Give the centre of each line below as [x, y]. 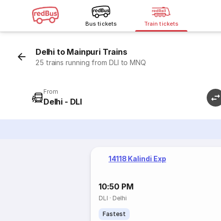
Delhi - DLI [63, 102]
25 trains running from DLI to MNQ [91, 62]
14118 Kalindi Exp [137, 159]
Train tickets [161, 24]
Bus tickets [101, 24]
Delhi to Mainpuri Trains [81, 52]
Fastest [114, 214]
